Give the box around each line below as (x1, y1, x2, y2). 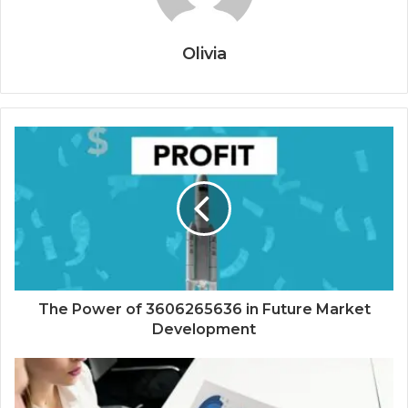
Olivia (181, 44, 227, 65)
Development (152, 321, 256, 339)
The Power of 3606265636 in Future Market (37, 301, 371, 319)
